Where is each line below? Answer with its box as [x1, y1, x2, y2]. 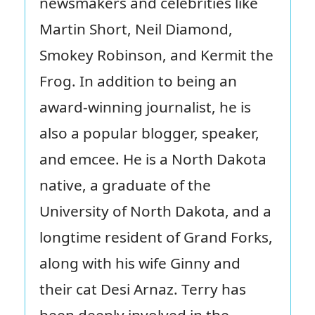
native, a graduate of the [39, 174, 211, 195]
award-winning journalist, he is [39, 96, 251, 117]
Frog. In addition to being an [39, 70, 237, 91]
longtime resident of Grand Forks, [39, 226, 273, 247]
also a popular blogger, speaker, [39, 122, 259, 143]
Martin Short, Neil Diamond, [39, 18, 233, 39]
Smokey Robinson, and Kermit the [39, 44, 274, 65]
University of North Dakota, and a [39, 200, 271, 221]
